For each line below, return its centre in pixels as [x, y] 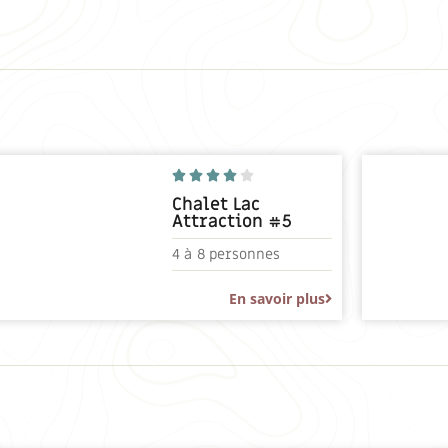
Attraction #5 [232, 222]
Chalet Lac [216, 205]
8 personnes [239, 255]
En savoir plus [277, 299]
